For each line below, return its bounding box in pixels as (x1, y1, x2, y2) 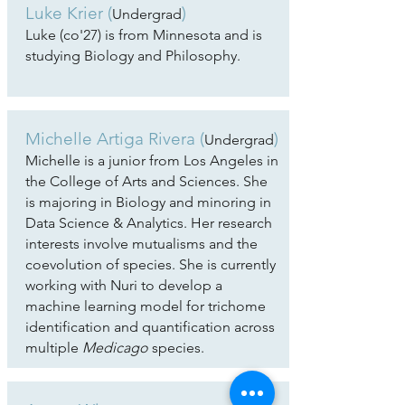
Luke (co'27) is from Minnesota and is (24, 26, 262, 43)
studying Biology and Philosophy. (24, 47, 240, 64)
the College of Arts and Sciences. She (24, 173, 268, 190)
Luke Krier (24, 3, 108, 24)
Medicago (81, 339, 148, 356)
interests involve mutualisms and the (24, 235, 258, 252)
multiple (24, 339, 82, 356)
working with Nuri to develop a (24, 277, 222, 294)
